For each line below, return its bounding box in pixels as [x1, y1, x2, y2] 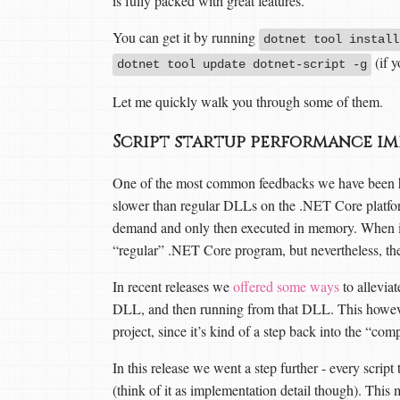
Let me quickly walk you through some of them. [112, 92, 383, 111]
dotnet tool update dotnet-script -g [117, 57, 367, 71]
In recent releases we [112, 277, 233, 296]
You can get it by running [112, 28, 259, 46]
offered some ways [233, 277, 339, 296]
